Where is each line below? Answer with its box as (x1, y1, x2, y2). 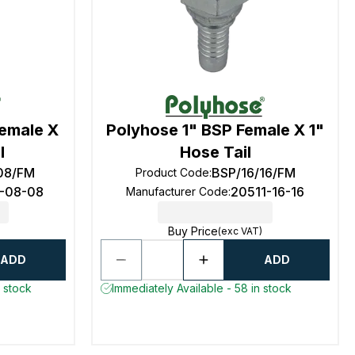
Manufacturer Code (126, 185, 229, 198)
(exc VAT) (218, 225, 263, 237)
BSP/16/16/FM (211, 165, 296, 181)
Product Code (135, 166, 209, 179)
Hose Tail (179, 143, 251, 162)
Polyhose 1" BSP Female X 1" (106, 120, 325, 139)
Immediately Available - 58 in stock (112, 281, 292, 295)
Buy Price (168, 224, 219, 238)
